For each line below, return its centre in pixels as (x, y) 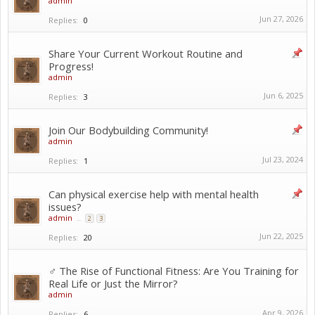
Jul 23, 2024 (283, 159)
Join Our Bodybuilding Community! (128, 130)
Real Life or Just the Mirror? (113, 283)
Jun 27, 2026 (281, 19)
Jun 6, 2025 (283, 95)
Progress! (71, 66)
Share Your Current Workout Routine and (146, 53)
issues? (65, 207)
